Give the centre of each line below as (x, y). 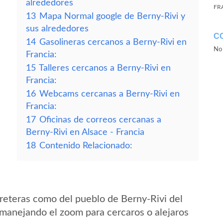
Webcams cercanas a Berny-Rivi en (110, 94)
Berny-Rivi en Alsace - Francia (85, 132)
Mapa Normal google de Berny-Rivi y (112, 16)
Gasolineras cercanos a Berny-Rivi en (113, 42)
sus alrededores (57, 29)
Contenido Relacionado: (86, 146)
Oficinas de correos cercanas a (100, 120)
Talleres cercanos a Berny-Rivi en (105, 68)
